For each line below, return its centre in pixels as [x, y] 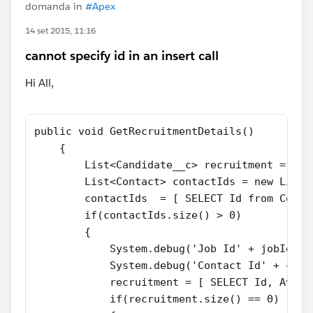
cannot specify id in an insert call [122, 56]
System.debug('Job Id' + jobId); [169, 249]
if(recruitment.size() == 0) [157, 299]
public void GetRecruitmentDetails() [144, 131]
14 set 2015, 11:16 [60, 30]
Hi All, [39, 83]
